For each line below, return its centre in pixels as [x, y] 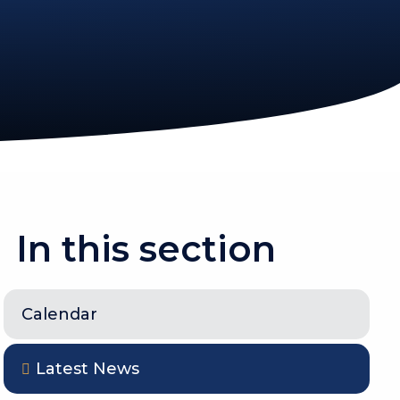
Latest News [88, 369]
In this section [146, 249]
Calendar [60, 315]
